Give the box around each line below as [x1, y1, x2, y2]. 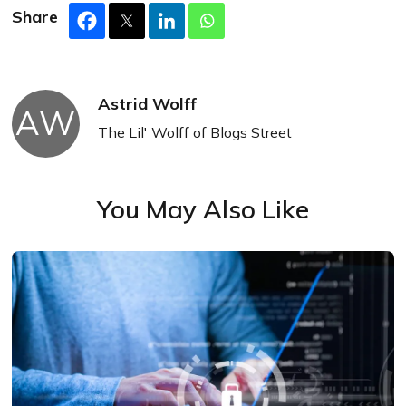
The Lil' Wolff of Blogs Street [98, 122, 293, 141]
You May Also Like [96, 192, 309, 225]
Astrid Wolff [98, 92, 198, 114]
